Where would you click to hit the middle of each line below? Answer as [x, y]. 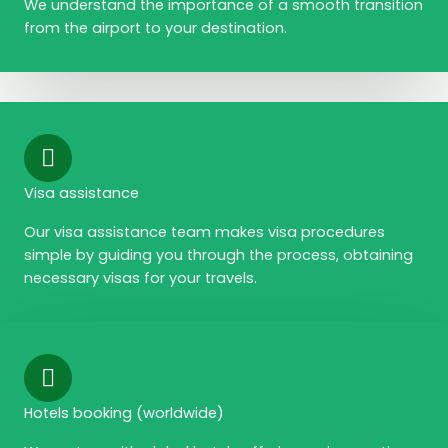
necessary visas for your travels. [140, 278]
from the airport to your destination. [155, 28]
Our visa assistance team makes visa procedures [204, 232]
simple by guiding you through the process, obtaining [218, 255]
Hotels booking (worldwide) [124, 413]
